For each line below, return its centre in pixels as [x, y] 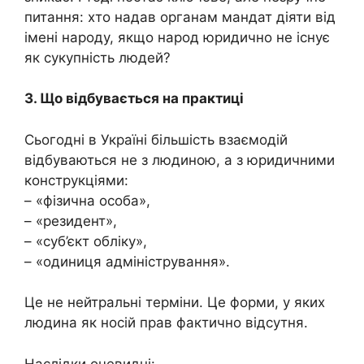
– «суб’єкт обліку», [86, 241]
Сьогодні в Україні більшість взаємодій [156, 139]
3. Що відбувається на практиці [134, 99]
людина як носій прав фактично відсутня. [166, 323]
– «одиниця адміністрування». [127, 261]
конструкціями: [76, 180]
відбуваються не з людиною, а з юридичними [180, 160]
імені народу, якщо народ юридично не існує [177, 37]
